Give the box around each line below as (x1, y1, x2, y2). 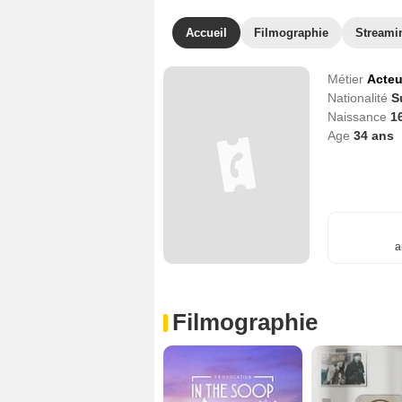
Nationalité (327, 91, 391, 105)
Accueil (186, 26, 227, 39)
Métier (327, 72, 367, 86)
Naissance (327, 109, 390, 124)
